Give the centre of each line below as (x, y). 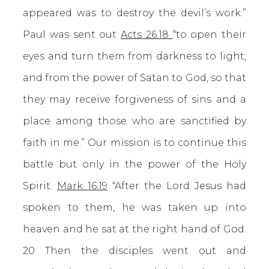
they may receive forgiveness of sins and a (134, 99)
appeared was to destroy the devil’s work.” (134, 13)
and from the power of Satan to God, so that (134, 78)
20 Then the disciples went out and (134, 251)
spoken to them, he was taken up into (134, 207)
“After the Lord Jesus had (177, 186)
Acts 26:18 (147, 35)
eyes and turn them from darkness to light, (134, 56)
